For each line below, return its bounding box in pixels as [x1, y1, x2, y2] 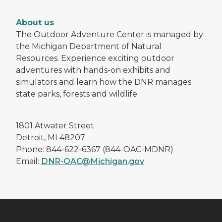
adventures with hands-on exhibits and [16, 65, 170, 75]
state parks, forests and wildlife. [16, 89, 139, 99]
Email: [16, 156, 41, 166]
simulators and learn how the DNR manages [16, 77, 191, 87]
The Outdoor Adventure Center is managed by [16, 29, 203, 39]
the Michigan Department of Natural [16, 41, 162, 51]
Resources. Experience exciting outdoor [16, 53, 174, 63]
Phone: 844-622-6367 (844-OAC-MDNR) [16, 144, 173, 154]
